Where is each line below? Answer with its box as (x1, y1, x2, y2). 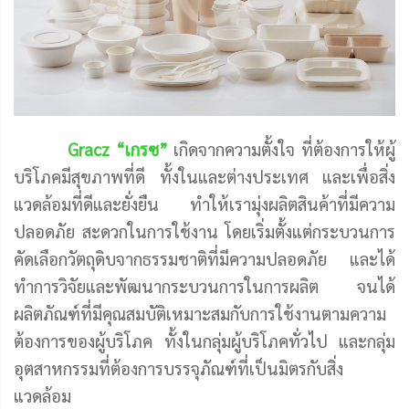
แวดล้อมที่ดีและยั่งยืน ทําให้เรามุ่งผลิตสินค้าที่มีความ (14, 192, 395, 215)
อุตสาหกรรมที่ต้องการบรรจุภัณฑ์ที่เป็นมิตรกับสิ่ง (14, 356, 343, 379)
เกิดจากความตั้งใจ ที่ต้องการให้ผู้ (167, 137, 396, 160)
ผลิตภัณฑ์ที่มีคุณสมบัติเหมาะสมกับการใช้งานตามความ (14, 301, 386, 324)
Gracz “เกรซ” (68, 137, 168, 160)
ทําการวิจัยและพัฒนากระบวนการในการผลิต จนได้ (14, 274, 395, 297)
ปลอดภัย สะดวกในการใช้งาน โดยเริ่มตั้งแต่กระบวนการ (14, 219, 395, 242)
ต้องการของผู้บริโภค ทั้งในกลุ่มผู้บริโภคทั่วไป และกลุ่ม (14, 329, 395, 351)
